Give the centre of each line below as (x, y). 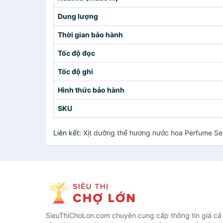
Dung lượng (78, 16)
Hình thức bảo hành (91, 90)
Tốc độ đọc (76, 53)
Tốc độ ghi (75, 71)
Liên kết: (68, 133)
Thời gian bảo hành (90, 35)
